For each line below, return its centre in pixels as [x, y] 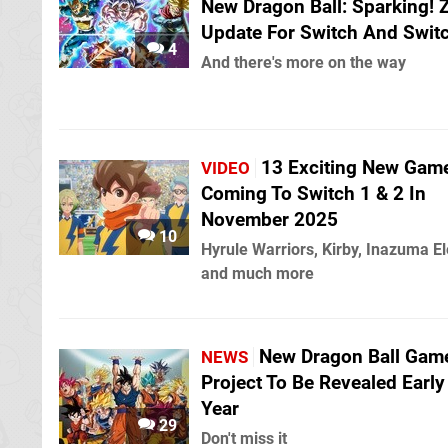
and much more [257, 273]
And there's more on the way [303, 62]
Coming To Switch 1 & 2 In [313, 193]
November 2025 [269, 219]
